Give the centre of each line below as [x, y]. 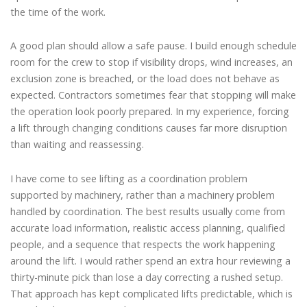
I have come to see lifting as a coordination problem [129, 178]
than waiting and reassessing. [77, 145]
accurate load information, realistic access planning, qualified [148, 228]
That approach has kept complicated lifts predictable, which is [151, 293]
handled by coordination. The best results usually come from [148, 211]
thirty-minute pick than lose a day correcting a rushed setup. [147, 277]
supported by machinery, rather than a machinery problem [143, 195]
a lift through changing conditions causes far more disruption [149, 128]
